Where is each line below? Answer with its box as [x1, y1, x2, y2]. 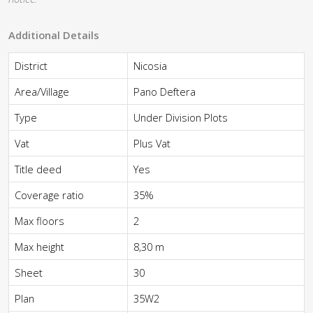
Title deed [15, 162, 61, 176]
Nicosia [133, 59, 167, 73]
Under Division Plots [133, 110, 228, 124]
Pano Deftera [133, 85, 196, 99]
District [15, 59, 48, 73]
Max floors [15, 214, 64, 228]
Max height [15, 240, 64, 254]
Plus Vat [133, 136, 170, 150]
